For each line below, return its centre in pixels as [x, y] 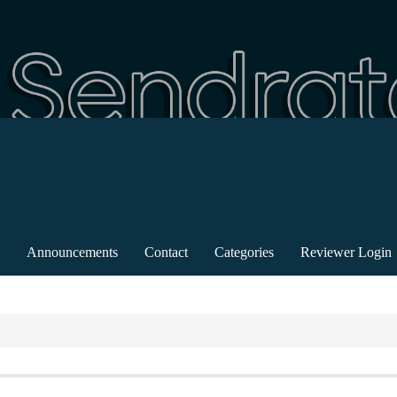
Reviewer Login [346, 253]
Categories [244, 253]
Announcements [72, 253]
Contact [166, 253]
